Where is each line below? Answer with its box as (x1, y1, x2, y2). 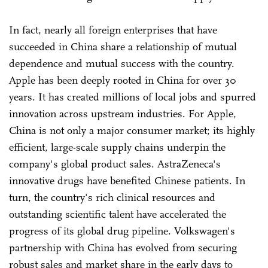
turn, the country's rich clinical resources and (9, 190, 215, 204)
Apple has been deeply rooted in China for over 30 (9, 73, 236, 87)
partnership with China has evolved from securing (9, 240, 237, 254)
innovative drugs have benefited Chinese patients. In (9, 173, 245, 187)
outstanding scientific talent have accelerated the (9, 207, 226, 221)
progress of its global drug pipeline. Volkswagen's (9, 224, 235, 237)
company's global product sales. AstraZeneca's (9, 157, 221, 170)
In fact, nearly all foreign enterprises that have (9, 23, 217, 36)
